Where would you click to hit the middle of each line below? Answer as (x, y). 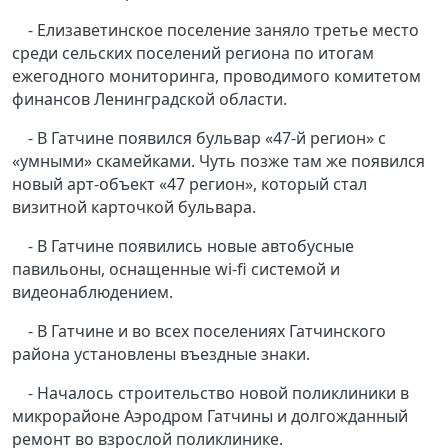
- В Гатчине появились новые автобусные (191, 246)
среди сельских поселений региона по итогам (193, 53)
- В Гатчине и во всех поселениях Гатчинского (207, 331)
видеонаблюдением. (92, 292)
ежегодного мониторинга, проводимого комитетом (216, 76)
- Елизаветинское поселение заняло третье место (223, 30)
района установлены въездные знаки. (161, 354)
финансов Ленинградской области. (149, 99)
